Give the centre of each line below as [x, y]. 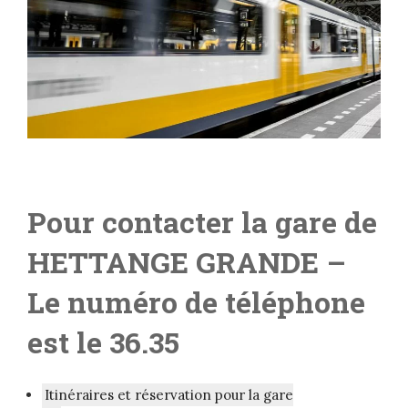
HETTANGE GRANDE [173, 262]
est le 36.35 [107, 342]
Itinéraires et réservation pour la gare [169, 395]
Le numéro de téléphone [196, 302]
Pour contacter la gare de [202, 222]
